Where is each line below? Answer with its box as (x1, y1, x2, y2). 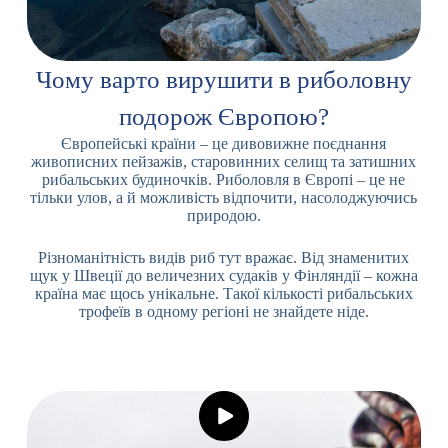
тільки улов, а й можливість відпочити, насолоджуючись (30, 188, 418, 206)
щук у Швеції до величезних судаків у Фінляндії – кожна (29, 266, 418, 284)
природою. (186, 206, 261, 224)
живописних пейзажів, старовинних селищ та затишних (31, 152, 417, 170)
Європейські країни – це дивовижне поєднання (61, 134, 387, 152)
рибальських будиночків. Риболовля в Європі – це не (42, 170, 406, 188)
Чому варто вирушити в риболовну (35, 65, 412, 93)
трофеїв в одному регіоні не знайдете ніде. (78, 302, 369, 320)
